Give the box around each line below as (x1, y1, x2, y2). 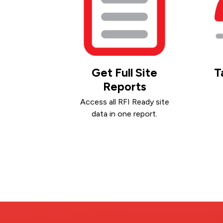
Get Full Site (92, 65, 158, 80)
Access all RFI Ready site (80, 97, 169, 107)
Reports (103, 79, 146, 94)
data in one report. (92, 109, 158, 119)
